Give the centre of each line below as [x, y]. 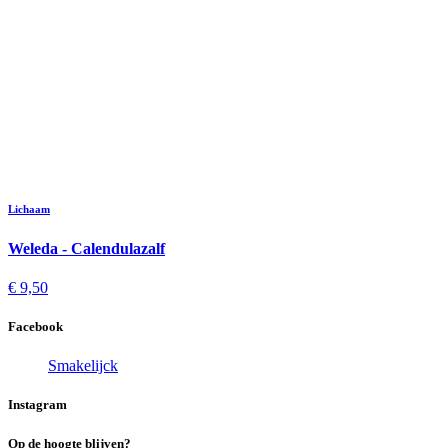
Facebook [35, 327]
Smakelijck [83, 366]
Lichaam [29, 208]
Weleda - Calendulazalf [86, 248]
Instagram [37, 405]
